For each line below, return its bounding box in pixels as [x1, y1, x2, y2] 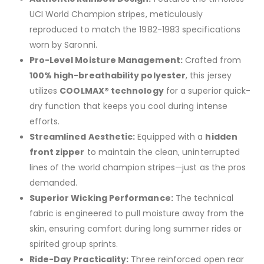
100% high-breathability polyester [29, 69, 186, 81]
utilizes [29, 84, 60, 97]
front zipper [29, 146, 85, 158]
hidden [205, 130, 237, 143]
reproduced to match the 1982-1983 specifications [29, 23, 241, 35]
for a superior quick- [163, 84, 251, 97]
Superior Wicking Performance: [29, 192, 173, 204]
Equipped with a [135, 130, 206, 143]
